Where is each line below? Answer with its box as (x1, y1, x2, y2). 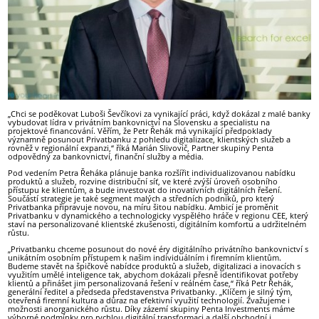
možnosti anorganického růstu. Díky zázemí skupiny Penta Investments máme (8, 303, 296, 314)
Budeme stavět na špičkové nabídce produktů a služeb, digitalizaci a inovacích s (8, 261, 301, 271)
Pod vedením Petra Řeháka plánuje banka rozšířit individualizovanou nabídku (8, 167, 296, 178)
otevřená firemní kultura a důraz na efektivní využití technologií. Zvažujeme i (8, 295, 291, 305)
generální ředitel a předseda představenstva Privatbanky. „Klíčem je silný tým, (8, 286, 293, 297)
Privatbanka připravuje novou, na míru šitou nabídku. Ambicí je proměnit (8, 201, 279, 212)
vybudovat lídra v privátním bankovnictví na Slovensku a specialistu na (8, 116, 271, 127)
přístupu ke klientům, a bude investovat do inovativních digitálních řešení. (8, 184, 283, 195)
